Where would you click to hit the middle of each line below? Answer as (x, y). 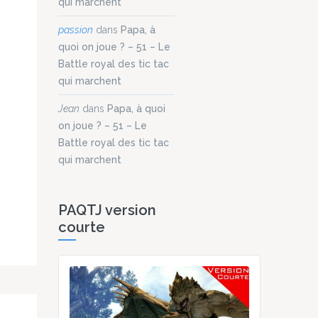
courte (82, 227)
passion (76, 29)
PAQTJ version (107, 210)
